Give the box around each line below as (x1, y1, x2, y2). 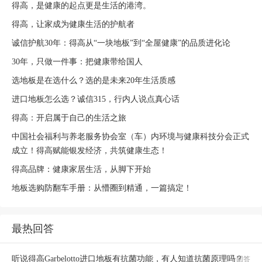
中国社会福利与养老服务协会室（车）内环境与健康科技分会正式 (12, 132, 249, 141)
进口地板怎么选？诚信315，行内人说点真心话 (12, 95, 180, 104)
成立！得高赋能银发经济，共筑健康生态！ (12, 146, 167, 155)
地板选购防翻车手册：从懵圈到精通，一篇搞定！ (12, 184, 192, 192)
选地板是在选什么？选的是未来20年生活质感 (12, 76, 175, 85)
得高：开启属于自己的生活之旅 (12, 113, 126, 122)
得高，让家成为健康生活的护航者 (12, 20, 135, 29)
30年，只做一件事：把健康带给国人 (12, 57, 143, 66)
